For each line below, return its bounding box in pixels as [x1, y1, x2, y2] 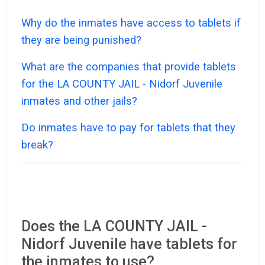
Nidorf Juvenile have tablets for [21, 235, 237, 253]
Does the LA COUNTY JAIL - [21, 218, 207, 235]
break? [21, 138, 53, 151]
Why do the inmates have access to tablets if [21, 17, 241, 30]
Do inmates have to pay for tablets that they [21, 121, 235, 134]
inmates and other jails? [21, 95, 137, 108]
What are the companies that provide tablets [21, 60, 236, 73]
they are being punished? [21, 34, 141, 47]
